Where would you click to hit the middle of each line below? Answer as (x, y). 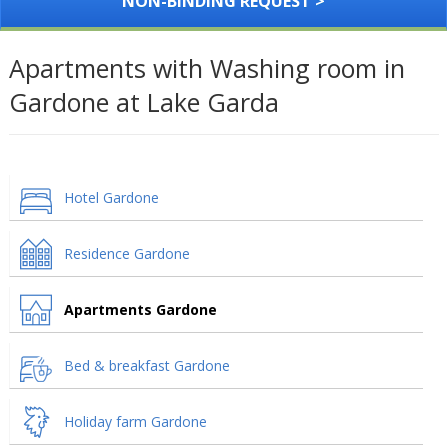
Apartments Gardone (140, 309)
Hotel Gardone (111, 197)
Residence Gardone (126, 253)
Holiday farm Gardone (135, 421)
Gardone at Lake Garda (143, 102)
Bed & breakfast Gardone (146, 365)
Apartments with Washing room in (206, 68)
